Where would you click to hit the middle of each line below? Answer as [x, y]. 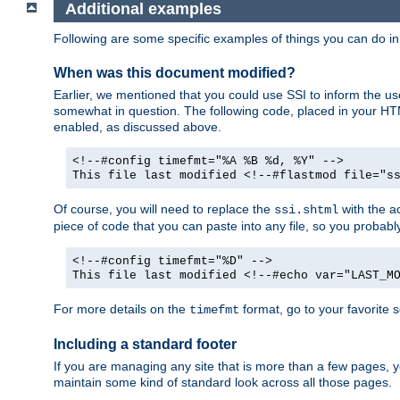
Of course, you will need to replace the [164, 209]
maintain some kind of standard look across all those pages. [223, 383]
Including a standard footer [145, 344]
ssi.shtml [306, 210]
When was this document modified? [175, 72]
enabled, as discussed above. [137, 127]
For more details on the [121, 309]
